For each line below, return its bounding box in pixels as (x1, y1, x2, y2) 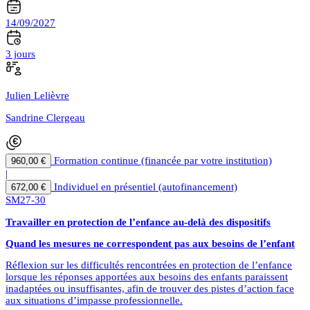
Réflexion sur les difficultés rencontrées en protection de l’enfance (6, 259, 292, 271)
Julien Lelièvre (6, 90, 69, 102)
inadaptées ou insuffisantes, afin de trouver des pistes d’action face (6, 283, 294, 295)
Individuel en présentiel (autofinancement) (54, 181, 237, 193)
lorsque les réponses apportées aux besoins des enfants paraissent (6, 271, 288, 283)
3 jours (6, 48, 35, 60)
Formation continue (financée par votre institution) (54, 155, 272, 167)
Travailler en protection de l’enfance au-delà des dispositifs (6, 217, 271, 228)
